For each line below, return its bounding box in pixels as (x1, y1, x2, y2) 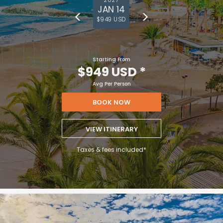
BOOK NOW (93, 97, 130, 107)
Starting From (93, 55, 130, 63)
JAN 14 (97, 2, 125, 16)
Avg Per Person (92, 80, 131, 88)
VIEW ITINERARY (85, 124, 138, 134)
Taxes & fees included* (77, 145, 146, 154)
